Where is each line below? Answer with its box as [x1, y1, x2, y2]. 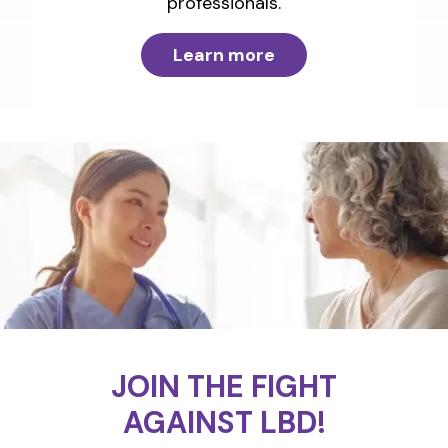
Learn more [173, 42, 275, 67]
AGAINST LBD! [122, 403, 326, 443]
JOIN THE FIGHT [111, 367, 337, 407]
